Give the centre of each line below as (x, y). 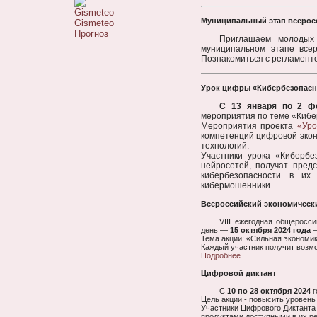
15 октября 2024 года (270, 230)
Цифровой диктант (238, 273)
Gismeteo (94, 23)
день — (215, 230)
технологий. (225, 146)
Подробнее (221, 255)
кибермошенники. (237, 185)
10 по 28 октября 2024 (268, 291)
